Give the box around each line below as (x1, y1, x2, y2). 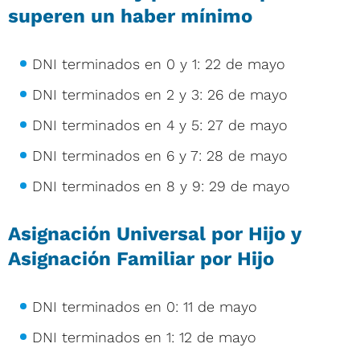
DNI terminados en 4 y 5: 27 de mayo (32, 116, 288, 133)
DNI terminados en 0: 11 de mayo (32, 297, 257, 315)
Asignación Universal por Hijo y (8, 222, 301, 245)
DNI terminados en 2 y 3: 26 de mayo (32, 85, 288, 103)
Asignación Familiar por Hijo (8, 247, 274, 270)
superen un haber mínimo (8, 4, 252, 27)
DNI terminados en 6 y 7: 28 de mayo (32, 146, 288, 164)
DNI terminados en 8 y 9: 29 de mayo (32, 177, 290, 194)
